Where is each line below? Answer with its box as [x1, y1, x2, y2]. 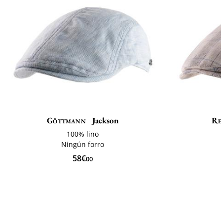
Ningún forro [61, 139, 105, 149]
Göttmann [47, 114, 86, 126]
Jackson [90, 114, 119, 126]
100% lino [67, 129, 99, 139]
